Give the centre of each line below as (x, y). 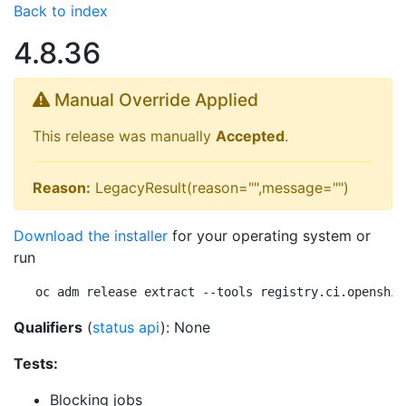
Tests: (36, 363)
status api (126, 327)
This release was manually (124, 136)
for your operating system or (269, 236)
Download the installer (91, 236)
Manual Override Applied (154, 100)
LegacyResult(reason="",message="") (220, 188)
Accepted (250, 136)
